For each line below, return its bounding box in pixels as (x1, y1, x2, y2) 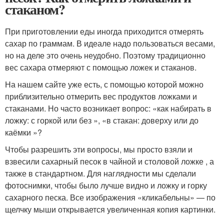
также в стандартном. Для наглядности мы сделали (5, 167, 196, 179)
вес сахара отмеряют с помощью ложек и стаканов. (5, 61, 196, 73)
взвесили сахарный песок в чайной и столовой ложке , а (5, 155, 214, 167)
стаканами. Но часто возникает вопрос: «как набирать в (5, 102, 211, 114)
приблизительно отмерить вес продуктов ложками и (5, 90, 197, 102)
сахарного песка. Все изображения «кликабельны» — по (5, 191, 215, 203)
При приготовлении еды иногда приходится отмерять (5, 25, 203, 37)
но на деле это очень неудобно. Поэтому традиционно (5, 49, 205, 61)
